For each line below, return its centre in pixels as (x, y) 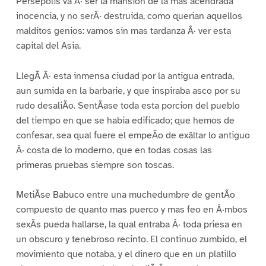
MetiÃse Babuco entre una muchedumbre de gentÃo (125, 195)
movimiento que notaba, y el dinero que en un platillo (126, 254)
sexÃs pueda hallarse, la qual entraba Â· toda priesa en (129, 225)
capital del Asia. (48, 45)
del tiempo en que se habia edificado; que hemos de (125, 120)
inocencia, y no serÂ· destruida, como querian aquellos (129, 16)
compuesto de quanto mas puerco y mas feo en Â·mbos (132, 210)
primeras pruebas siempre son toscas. (95, 165)
